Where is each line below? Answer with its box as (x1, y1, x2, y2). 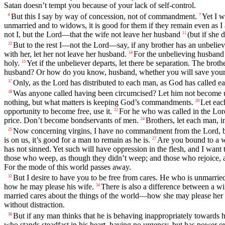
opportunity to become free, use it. (4, 107, 112, 116)
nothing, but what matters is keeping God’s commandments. (4, 98, 193, 107)
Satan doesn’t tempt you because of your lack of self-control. (4, 1, 196, 10)
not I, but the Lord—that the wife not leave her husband (4, 30, 180, 39)
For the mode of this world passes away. (4, 163, 131, 172)
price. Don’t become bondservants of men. (4, 116, 139, 125)
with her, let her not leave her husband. (4, 49, 127, 58)
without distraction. (4, 200, 65, 209)
